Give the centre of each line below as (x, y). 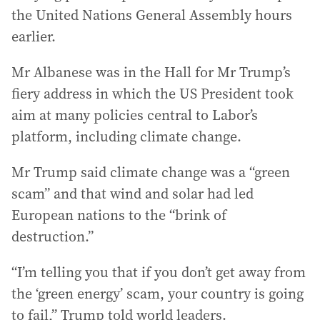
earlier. (34, 37)
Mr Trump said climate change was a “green (151, 172)
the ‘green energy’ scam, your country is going (157, 294)
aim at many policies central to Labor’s (135, 115)
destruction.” (52, 237)
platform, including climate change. (126, 137)
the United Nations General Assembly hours (152, 15)
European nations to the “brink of (119, 215)
